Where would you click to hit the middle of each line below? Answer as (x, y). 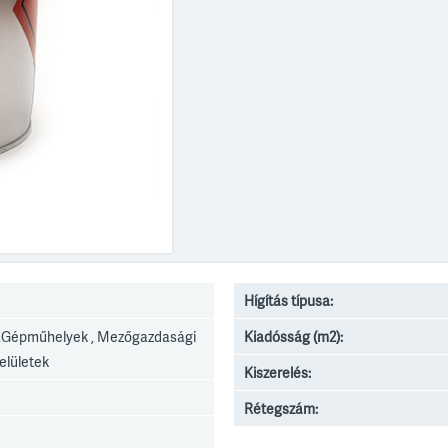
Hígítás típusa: (288, 300)
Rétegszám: (281, 408)
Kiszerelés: (277, 372)
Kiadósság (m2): (293, 336)
